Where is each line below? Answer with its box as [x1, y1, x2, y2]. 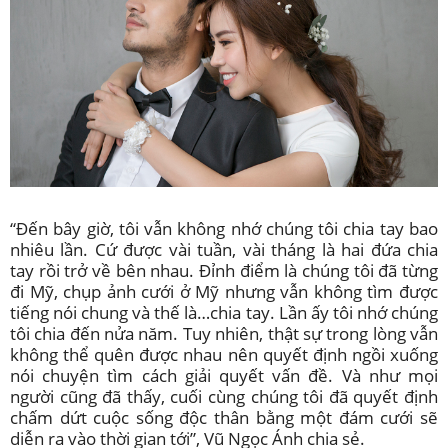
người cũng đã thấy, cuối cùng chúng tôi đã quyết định [10, 385, 438, 409]
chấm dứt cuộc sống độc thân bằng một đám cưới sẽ [10, 406, 438, 430]
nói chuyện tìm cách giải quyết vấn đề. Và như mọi [10, 364, 438, 388]
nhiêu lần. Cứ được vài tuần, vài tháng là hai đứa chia [10, 238, 438, 262]
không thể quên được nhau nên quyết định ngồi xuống [10, 343, 438, 367]
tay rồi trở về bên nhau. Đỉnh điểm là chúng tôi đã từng [10, 259, 438, 283]
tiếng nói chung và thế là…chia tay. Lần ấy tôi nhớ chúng [10, 301, 438, 325]
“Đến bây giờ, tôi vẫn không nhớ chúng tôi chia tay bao [10, 217, 438, 241]
